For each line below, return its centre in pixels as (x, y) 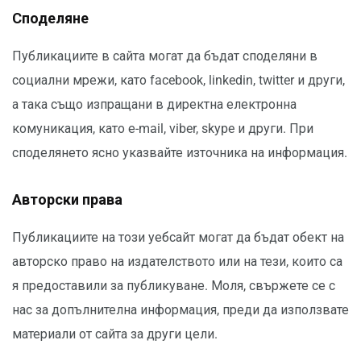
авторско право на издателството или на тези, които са (177, 262)
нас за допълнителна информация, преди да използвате (180, 310)
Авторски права (67, 200)
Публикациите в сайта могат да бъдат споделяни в (165, 56)
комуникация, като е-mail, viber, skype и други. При (163, 129)
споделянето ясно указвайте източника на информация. (180, 153)
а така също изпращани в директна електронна (154, 105)
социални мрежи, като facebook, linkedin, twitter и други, (178, 81)
